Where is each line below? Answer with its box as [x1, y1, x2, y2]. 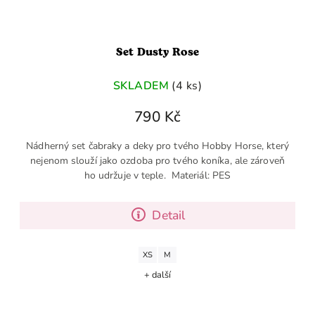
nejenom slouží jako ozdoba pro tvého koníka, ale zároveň [30, 153, 285, 167]
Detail [152, 206, 186, 224]
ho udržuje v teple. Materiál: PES [84, 168, 231, 182]
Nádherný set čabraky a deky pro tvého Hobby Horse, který [26, 139, 289, 153]
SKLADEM [112, 78, 169, 94]
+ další [144, 268, 171, 281]
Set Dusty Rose [116, 44, 199, 60]
